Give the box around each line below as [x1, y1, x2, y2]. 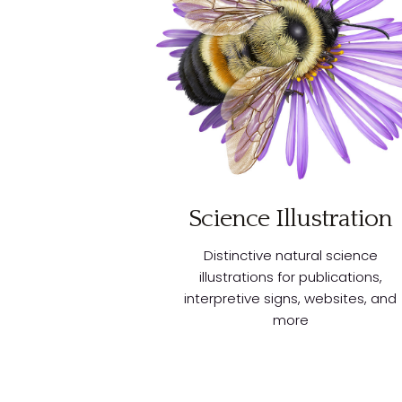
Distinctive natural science [203, 246, 378, 266]
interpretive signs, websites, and [184, 289, 398, 309]
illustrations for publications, [198, 267, 382, 287]
